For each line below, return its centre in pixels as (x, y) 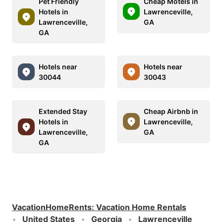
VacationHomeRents (52, 207)
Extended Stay (63, 111)
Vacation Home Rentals (141, 207)
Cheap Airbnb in (171, 111)
